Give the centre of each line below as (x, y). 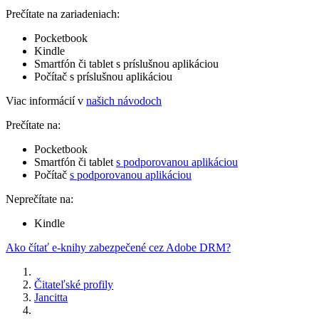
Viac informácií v (46, 100)
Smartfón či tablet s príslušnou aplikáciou (126, 63)
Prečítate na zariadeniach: (63, 14)
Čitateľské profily (74, 284)
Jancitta (51, 297)
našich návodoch (124, 100)
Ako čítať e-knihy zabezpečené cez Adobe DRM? (118, 247)
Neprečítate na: (40, 199)
